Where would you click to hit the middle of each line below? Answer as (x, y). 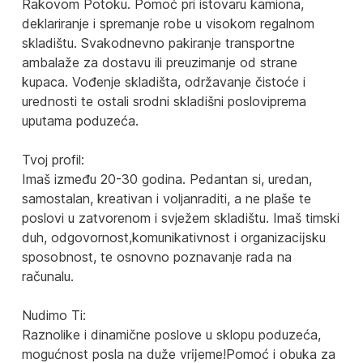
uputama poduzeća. (80, 120)
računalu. (48, 276)
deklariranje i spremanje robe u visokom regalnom (168, 23)
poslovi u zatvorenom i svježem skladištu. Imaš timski (181, 218)
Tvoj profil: (53, 159)
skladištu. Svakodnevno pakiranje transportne (158, 43)
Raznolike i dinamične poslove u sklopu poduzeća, (171, 334)
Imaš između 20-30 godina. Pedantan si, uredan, (167, 179)
